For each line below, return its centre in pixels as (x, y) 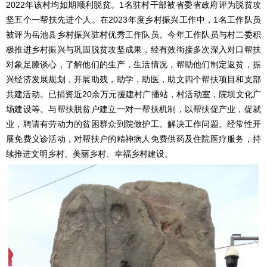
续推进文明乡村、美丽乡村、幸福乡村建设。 (89, 153)
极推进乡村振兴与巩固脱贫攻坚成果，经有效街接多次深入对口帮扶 (133, 49)
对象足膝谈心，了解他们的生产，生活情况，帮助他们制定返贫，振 (133, 64)
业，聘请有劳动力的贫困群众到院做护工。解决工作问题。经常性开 (133, 124)
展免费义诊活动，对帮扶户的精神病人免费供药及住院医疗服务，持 (133, 139)
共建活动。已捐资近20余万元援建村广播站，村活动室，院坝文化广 (133, 94)
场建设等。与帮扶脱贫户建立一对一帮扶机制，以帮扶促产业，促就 (133, 109)
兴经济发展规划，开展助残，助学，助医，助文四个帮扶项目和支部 (133, 79)
